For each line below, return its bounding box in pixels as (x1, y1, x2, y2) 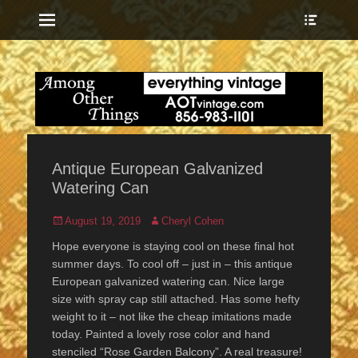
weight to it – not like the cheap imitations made (52, 310, 292, 324)
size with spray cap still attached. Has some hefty (52, 292, 300, 306)
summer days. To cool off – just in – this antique (52, 257, 292, 271)
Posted (51, 214, 84, 227)
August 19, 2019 (65, 215, 141, 228)
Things (237, 78, 300, 100)
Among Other (207, 56, 330, 78)
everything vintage (35, 56, 120, 68)
